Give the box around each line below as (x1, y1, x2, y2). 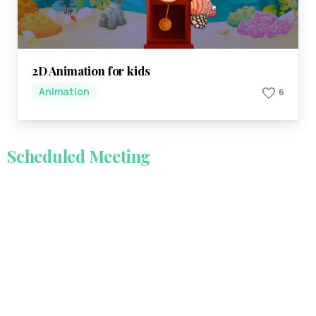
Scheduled (7, 145, 85, 168)
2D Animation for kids (32, 61, 150, 78)
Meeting (88, 145, 152, 168)
